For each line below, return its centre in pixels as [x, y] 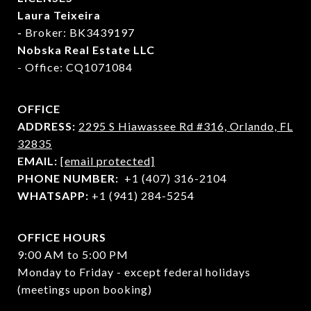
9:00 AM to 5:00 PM [73, 254]
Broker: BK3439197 [80, 32]
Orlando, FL [261, 126]
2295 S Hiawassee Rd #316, [154, 126]
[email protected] [108, 160]
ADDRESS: [48, 126]
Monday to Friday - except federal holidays [134, 271]
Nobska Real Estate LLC [86, 49]
